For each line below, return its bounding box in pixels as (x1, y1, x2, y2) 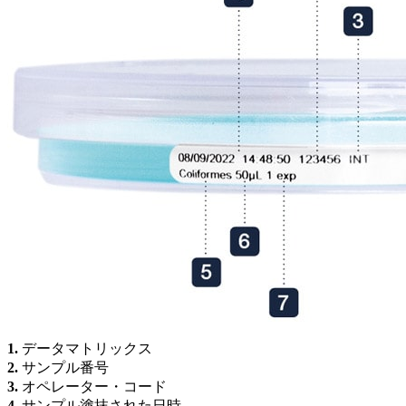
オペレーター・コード (18, 379, 167, 395)
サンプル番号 (18, 360, 109, 376)
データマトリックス (18, 341, 152, 357)
